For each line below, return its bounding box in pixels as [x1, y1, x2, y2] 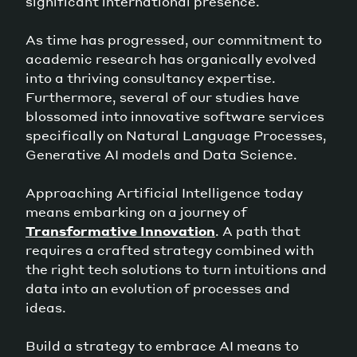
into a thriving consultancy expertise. [25, 69, 276, 86]
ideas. [25, 298, 66, 316]
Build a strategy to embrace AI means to [25, 336, 299, 354]
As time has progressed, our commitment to [25, 30, 322, 48]
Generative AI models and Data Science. [25, 145, 297, 163]
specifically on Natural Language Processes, [25, 126, 327, 143]
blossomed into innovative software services [25, 107, 324, 124]
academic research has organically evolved [25, 49, 316, 67]
